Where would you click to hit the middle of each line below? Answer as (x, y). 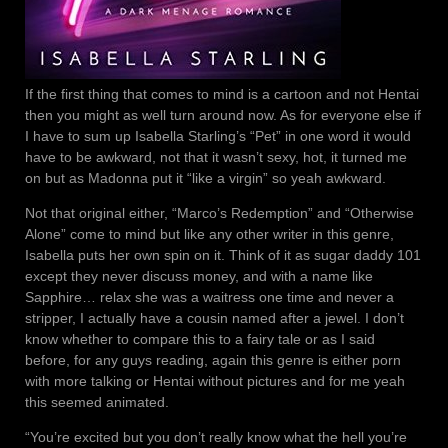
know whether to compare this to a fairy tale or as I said (200, 339)
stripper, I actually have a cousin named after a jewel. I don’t (214, 318)
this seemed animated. (97, 402)
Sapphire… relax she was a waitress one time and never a (209, 297)
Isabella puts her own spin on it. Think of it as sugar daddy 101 (223, 255)
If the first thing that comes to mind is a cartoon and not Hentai (222, 94)
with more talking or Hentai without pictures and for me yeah (215, 381)
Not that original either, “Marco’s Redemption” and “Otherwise (219, 213)
